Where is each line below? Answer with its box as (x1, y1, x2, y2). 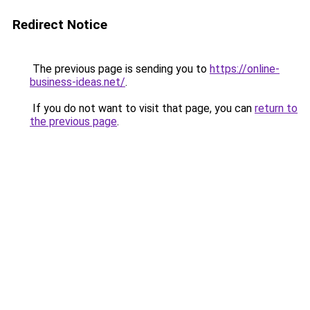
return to (255, 102, 298, 115)
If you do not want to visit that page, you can (30, 102, 255, 115)
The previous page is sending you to (30, 62, 210, 75)
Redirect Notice (12, 17, 107, 33)
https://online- (210, 62, 280, 75)
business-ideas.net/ (30, 75, 125, 89)
